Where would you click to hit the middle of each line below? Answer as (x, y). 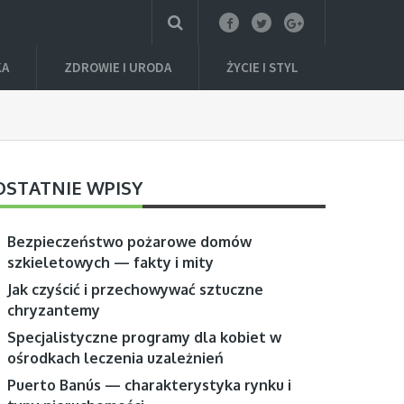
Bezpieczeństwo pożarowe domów (130, 242)
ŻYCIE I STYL (262, 67)
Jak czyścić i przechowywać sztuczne (136, 289)
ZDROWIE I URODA (118, 67)
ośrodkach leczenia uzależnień (116, 358)
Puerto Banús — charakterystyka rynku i (150, 385)
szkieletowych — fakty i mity (111, 262)
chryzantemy (54, 310)
